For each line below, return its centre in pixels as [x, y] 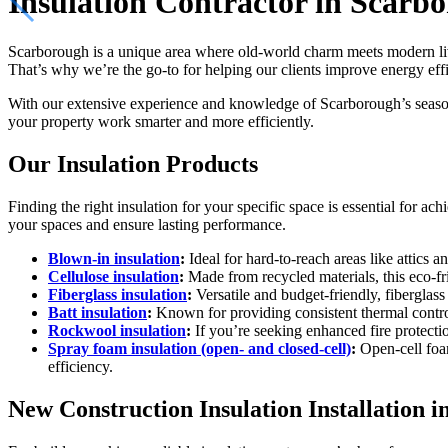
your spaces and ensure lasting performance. [149, 224]
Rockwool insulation [117, 330]
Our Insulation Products [133, 163]
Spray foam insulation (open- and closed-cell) [199, 348]
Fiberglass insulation [117, 294]
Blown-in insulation [114, 258]
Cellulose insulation [113, 276]
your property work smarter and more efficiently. [161, 121]
